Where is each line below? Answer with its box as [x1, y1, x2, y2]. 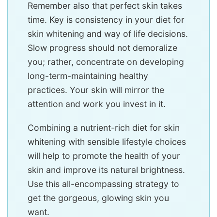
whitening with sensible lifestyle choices [28, 137, 186, 147]
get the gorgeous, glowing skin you [28, 193, 169, 203]
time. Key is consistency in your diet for [28, 15, 185, 25]
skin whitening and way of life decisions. [28, 29, 188, 39]
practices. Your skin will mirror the [28, 85, 164, 95]
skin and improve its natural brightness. [28, 165, 185, 175]
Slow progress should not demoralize [28, 43, 177, 53]
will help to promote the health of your [28, 151, 180, 161]
